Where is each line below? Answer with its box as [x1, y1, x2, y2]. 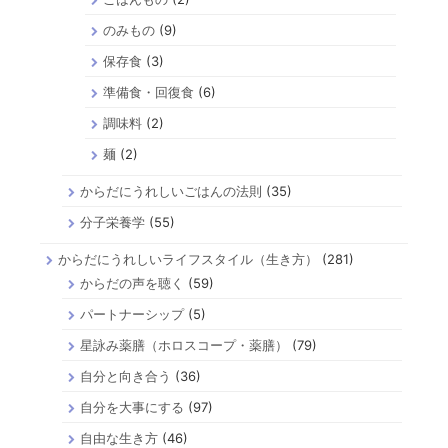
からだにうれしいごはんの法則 [80, 183, 263, 200]
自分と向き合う [80, 368, 172, 385]
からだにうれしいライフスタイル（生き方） [58, 251, 318, 268]
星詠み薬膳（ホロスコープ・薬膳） [80, 337, 289, 354]
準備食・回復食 [102, 84, 194, 101]
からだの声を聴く [80, 275, 185, 292]
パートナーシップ [80, 306, 185, 323]
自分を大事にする [80, 399, 185, 416]
